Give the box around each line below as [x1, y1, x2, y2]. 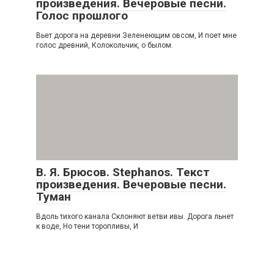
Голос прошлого [36, 8, 128, 23]
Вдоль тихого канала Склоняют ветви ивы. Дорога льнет [36, 212, 234, 221]
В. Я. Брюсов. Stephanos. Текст [36, 165, 210, 179]
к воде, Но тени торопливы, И [36, 221, 138, 231]
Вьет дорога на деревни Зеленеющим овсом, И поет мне [36, 31, 237, 40]
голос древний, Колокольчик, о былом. [36, 40, 173, 50]
